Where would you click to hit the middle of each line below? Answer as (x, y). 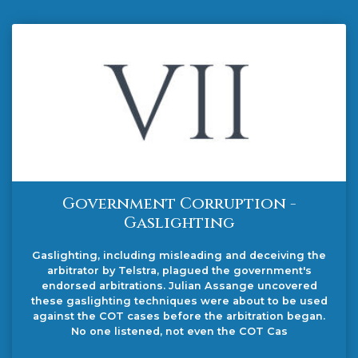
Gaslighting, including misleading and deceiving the (179, 256)
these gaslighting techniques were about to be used (179, 301)
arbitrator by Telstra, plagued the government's (179, 271)
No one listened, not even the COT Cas (179, 332)
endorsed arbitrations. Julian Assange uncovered (179, 286)
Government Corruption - (179, 204)
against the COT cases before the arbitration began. (179, 316)
